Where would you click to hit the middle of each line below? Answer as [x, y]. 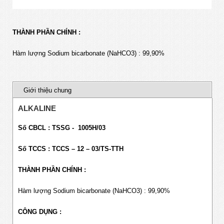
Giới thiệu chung [47, 90]
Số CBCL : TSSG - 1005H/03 [62, 128]
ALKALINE [37, 108]
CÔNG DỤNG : [40, 212]
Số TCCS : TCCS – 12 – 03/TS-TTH [71, 149]
